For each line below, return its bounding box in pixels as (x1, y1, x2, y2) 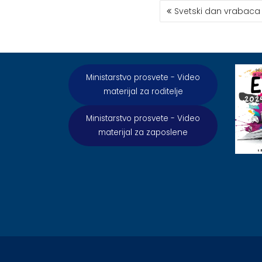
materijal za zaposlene (98, 127, 188, 138)
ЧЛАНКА (159, 11, 205, 27)
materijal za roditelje (103, 86, 183, 97)
